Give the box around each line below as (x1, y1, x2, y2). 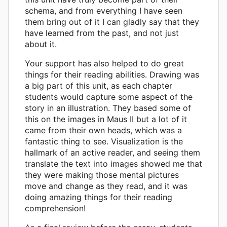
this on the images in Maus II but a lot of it (25, 113, 187, 124)
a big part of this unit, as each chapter (25, 80, 172, 91)
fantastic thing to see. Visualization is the (25, 136, 183, 146)
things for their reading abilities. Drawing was (25, 69, 199, 80)
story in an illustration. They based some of (25, 102, 191, 113)
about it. (25, 39, 57, 49)
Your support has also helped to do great (25, 58, 184, 68)
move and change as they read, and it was (25, 180, 187, 191)
